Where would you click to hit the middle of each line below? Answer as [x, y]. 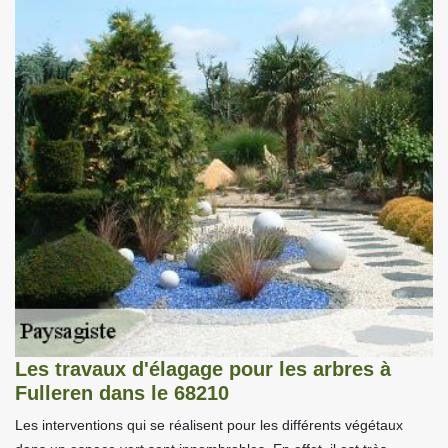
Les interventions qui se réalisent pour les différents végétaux [209, 424]
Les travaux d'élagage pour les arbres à [203, 368]
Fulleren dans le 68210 [122, 392]
